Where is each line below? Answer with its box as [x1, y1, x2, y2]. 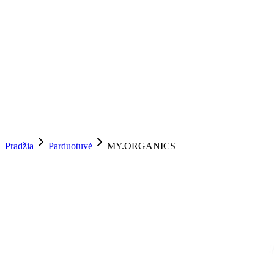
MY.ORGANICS [107, 141, 176, 152]
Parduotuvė [48, 141, 92, 152]
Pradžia [5, 141, 34, 152]
